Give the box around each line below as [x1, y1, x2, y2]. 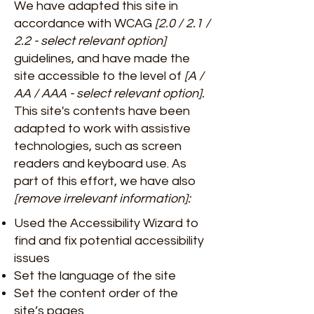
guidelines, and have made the [14, 52, 190, 65]
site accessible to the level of [14, 69, 182, 83]
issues [14, 252, 50, 265]
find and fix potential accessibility [14, 234, 204, 247]
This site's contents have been [14, 104, 190, 118]
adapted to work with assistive [14, 122, 191, 135]
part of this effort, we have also [14, 175, 196, 188]
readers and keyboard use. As [14, 157, 186, 170]
